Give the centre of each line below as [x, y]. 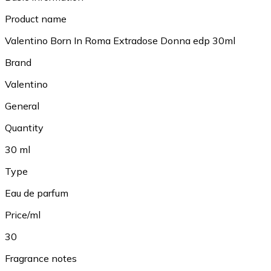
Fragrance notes [41, 258]
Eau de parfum [37, 193]
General [22, 106]
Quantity [24, 127]
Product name [36, 18]
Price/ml [23, 214]
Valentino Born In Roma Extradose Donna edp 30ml [120, 40]
